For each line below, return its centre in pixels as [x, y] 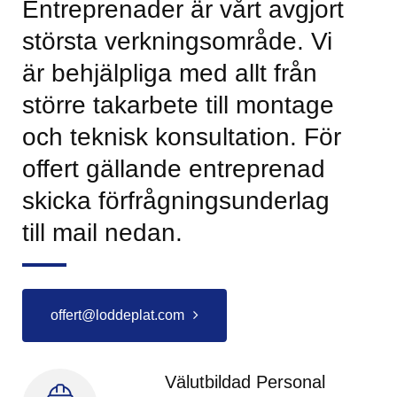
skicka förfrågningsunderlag [176, 201]
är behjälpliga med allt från [170, 73]
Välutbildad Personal [245, 382]
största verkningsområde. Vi [177, 41]
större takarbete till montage [178, 105]
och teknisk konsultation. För [182, 137]
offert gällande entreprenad [174, 169]
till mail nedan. [102, 233]
